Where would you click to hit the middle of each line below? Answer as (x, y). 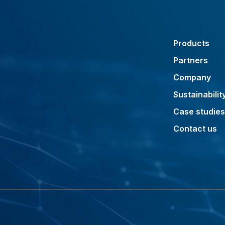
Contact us (195, 129)
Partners (191, 60)
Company (192, 77)
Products (191, 43)
